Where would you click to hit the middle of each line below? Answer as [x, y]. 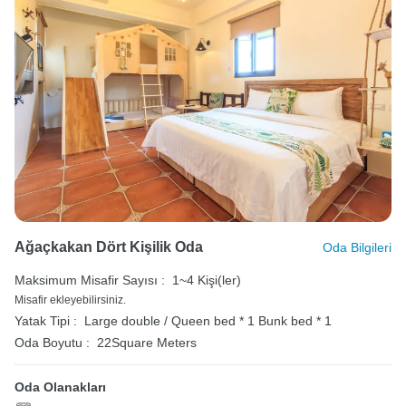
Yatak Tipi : [46, 320]
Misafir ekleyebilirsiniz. [70, 300]
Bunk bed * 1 [295, 320]
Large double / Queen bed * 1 [171, 320]
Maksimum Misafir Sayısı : [90, 280]
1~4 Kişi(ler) [207, 280]
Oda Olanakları [60, 387]
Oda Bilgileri [357, 247]
